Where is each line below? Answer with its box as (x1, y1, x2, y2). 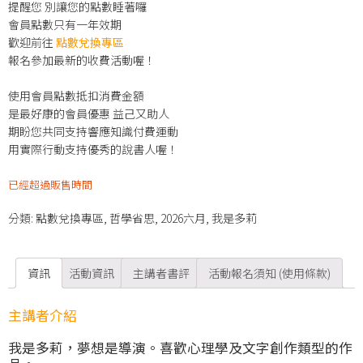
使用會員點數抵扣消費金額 (8, 88, 144, 105)
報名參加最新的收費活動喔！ (8, 52, 156, 68)
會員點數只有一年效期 (8, 16, 122, 32)
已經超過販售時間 (8, 176, 92, 192)
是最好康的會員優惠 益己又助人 (8, 105, 169, 122)
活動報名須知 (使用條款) (208, 265, 331, 282)
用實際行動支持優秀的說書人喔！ (8, 141, 178, 158)
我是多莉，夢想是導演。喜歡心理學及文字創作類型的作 (8, 338, 352, 358)
